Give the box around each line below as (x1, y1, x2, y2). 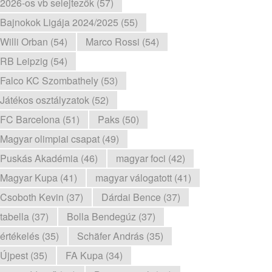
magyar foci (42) (116, 151, 185, 165)
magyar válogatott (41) (95, 171, 191, 185)
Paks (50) (98, 112, 139, 126)
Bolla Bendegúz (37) (67, 209, 155, 223)
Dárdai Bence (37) (101, 190, 180, 204)
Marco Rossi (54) (86, 35, 159, 49)
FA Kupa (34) (66, 248, 123, 262)
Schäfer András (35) (77, 229, 163, 243)
